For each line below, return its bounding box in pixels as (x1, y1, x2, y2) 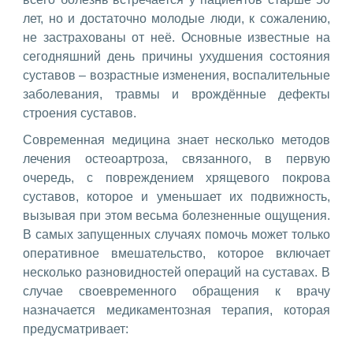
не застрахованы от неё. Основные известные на (23, 30, 330, 44)
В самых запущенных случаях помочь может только (23, 227, 330, 241)
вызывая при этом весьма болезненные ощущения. (23, 208, 330, 222)
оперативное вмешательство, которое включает (23, 246, 330, 260)
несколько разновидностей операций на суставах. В (23, 265, 330, 279)
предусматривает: (23, 321, 128, 336)
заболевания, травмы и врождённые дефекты (23, 87, 330, 101)
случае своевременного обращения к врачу (23, 284, 330, 298)
